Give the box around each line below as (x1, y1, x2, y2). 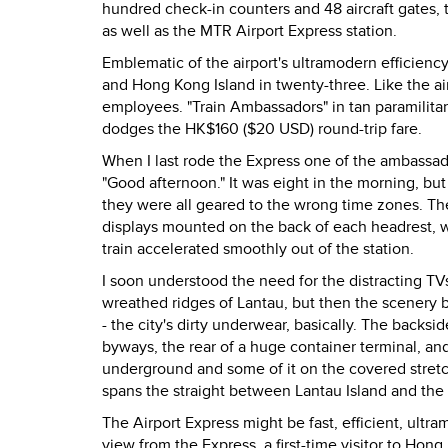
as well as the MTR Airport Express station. (102, 21, 397, 42)
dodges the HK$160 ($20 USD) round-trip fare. (102, 119, 422, 140)
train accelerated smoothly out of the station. (102, 239, 414, 260)
